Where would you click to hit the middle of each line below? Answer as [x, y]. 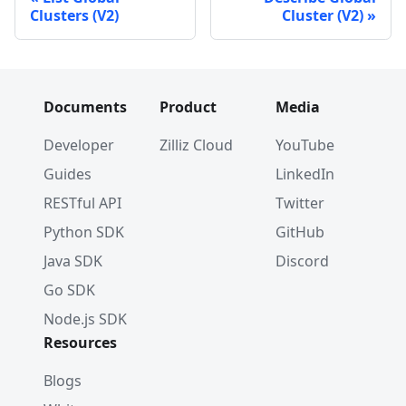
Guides [68, 174]
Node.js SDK [85, 319]
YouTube [305, 145]
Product [188, 107]
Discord [302, 261]
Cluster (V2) [323, 15]
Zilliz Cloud [196, 145]
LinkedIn [305, 174]
